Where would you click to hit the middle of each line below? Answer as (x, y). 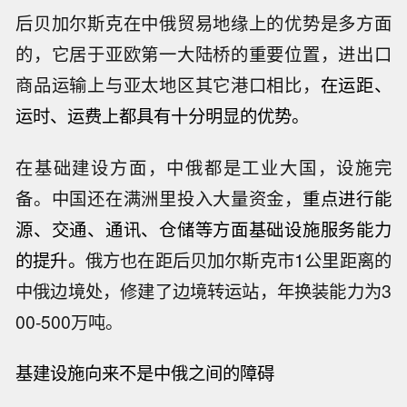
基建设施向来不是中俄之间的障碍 (145, 373)
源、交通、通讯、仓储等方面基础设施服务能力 (203, 228)
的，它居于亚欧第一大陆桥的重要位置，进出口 (203, 53)
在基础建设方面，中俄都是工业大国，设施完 (203, 167)
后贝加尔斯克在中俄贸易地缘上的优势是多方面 (203, 22)
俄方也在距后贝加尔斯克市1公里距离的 (238, 259)
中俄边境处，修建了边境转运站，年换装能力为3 (203, 290)
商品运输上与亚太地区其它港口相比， (168, 84)
